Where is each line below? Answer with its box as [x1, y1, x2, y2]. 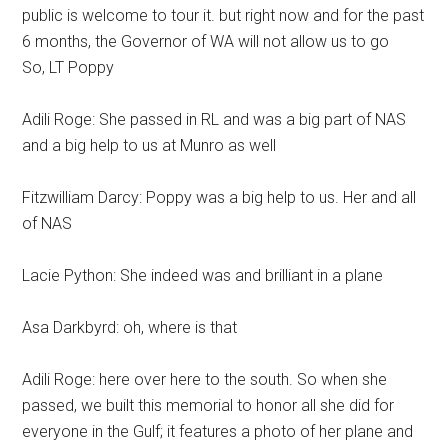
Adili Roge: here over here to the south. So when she [22, 370, 388, 389]
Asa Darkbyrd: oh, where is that [22, 318, 238, 337]
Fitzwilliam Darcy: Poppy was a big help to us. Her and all [22, 188, 417, 207]
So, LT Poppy [22, 58, 115, 77]
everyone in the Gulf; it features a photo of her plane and [22, 422, 414, 441]
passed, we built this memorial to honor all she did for [22, 396, 395, 415]
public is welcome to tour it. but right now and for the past [22, 6, 425, 25]
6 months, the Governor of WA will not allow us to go [22, 32, 390, 51]
